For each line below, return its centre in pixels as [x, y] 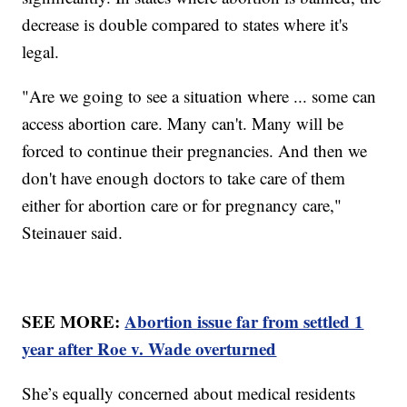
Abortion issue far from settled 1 [244, 321]
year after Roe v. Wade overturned [149, 348]
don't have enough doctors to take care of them [184, 177]
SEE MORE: [74, 321]
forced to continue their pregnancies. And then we [195, 150]
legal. [46, 51]
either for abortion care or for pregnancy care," [182, 204]
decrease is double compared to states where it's [185, 24]
